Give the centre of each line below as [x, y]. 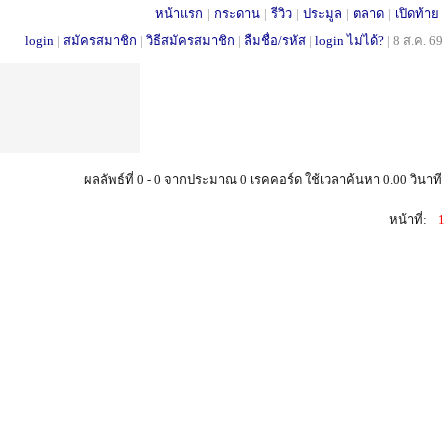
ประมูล [322, 13]
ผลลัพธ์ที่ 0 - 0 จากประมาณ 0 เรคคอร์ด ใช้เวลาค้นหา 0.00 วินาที [263, 179]
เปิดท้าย [417, 13]
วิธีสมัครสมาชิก [190, 40]
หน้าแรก [179, 13]
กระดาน [237, 13]
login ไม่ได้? [349, 40]
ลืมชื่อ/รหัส [275, 40]
